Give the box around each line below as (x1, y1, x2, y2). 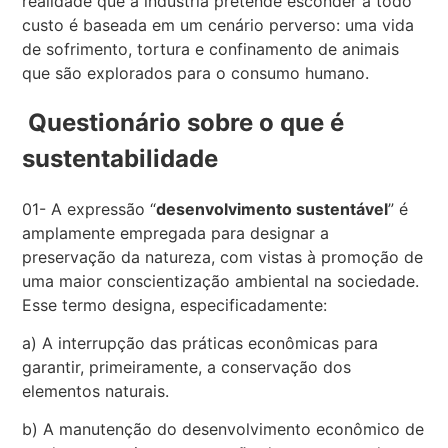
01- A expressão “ (22, 198, 157, 219)
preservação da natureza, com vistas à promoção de (22, 246, 424, 267)
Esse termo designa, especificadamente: (22, 294, 328, 315)
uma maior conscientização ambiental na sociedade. (22, 270, 420, 291)
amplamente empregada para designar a (22, 222, 330, 243)
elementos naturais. (22, 380, 170, 401)
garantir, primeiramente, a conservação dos (22, 356, 352, 377)
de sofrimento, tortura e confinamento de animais (22, 38, 400, 59)
